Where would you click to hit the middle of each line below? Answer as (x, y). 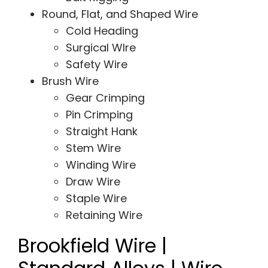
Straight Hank (101, 132)
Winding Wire (100, 165)
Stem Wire (93, 148)
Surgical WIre (102, 48)
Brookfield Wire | (92, 246)
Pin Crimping (99, 115)
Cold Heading (103, 31)
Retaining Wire (104, 215)
